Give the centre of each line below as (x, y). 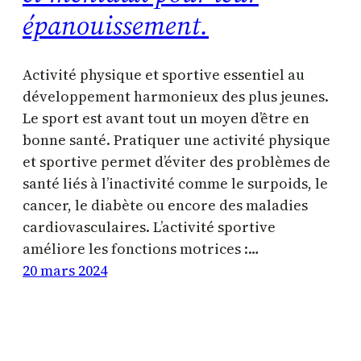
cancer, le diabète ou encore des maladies (165, 205)
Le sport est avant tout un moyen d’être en (166, 118)
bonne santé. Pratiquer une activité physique (176, 140)
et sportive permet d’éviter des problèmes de (176, 162)
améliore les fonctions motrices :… (141, 249)
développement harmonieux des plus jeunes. (176, 97)
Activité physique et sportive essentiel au (164, 75)
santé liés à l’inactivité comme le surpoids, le (175, 184)
